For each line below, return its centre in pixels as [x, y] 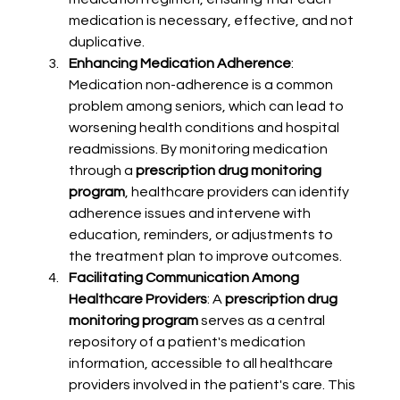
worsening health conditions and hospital [205, 128]
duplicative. [106, 42]
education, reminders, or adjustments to [202, 235]
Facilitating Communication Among [185, 278]
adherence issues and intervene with [191, 214]
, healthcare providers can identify [238, 192]
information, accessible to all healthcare [202, 364]
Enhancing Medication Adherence [179, 64]
